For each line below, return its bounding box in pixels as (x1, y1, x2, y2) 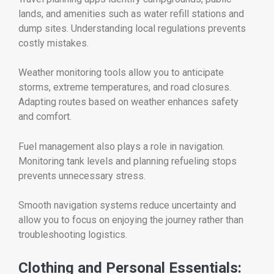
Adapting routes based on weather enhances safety (18, 96, 239, 108)
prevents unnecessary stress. (18, 169, 146, 182)
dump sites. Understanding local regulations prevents (18, 23, 246, 35)
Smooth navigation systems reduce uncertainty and (18, 199, 236, 211)
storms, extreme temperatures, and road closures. (18, 81, 231, 94)
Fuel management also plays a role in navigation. (18, 140, 224, 152)
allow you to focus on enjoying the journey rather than (18, 213, 243, 226)
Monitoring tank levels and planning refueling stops (18, 155, 237, 167)
